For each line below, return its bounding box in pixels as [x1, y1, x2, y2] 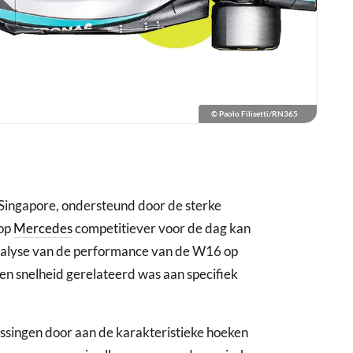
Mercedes [13, 220, 72, 237]
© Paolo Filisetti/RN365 [211, 109, 298, 119]
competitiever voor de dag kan [72, 220, 251, 237]
